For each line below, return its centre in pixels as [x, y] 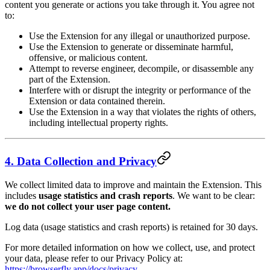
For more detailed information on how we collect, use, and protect [130, 247]
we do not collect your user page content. [88, 206]
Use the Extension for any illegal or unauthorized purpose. [140, 36]
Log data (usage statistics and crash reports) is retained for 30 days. [131, 227]
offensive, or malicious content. [88, 58]
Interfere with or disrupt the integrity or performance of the [140, 90]
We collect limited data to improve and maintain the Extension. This [133, 184]
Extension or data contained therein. [97, 101]
